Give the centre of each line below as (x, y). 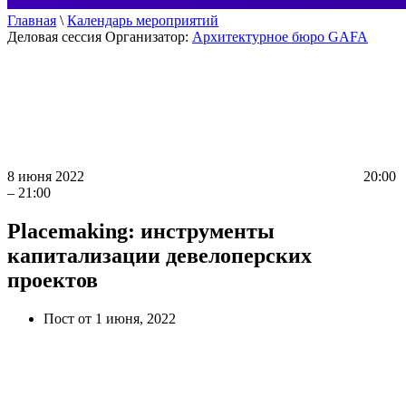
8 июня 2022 (46, 176)
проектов (53, 280)
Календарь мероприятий (143, 20)
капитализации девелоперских (159, 255)
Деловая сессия (54, 37)
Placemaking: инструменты (141, 231)
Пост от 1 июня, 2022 (110, 318)
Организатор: (149, 37)
